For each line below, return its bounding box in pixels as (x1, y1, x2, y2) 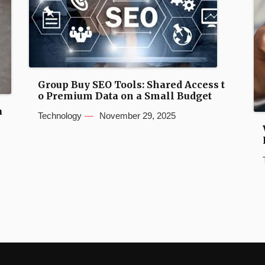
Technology (38, 111, 82, 121)
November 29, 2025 (99, 111, 176, 121)
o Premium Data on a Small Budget (38, 90, 212, 102)
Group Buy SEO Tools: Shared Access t (38, 79, 225, 91)
